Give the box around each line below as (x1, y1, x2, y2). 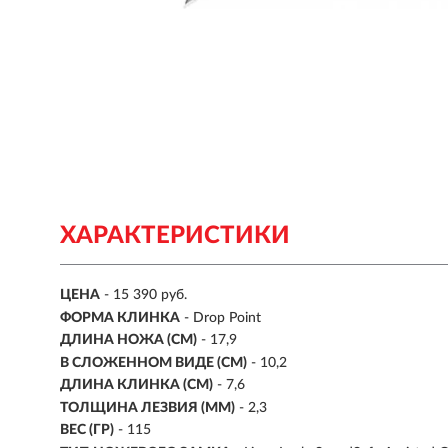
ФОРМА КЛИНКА (60, 310, 180, 325)
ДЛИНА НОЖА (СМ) (60, 333, 197, 348)
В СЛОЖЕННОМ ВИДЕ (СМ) (60, 355, 247, 370)
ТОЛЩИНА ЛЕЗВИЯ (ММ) (60, 400, 235, 415)
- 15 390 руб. (104, 288, 187, 303)
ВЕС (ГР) (60, 423, 114, 438)
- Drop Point (184, 310, 261, 325)
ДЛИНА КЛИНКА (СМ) (60, 378, 213, 393)
